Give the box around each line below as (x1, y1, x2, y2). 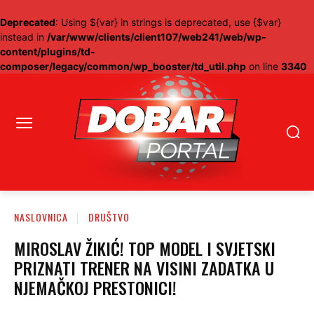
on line (246, 60, 281, 72)
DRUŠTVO (88, 209, 130, 224)
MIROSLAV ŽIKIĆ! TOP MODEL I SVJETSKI (14, 235, 275, 261)
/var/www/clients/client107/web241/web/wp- (47, 31, 266, 43)
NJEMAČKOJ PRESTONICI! (14, 274, 177, 300)
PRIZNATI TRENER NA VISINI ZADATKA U (14, 254, 274, 280)
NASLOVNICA (14, 209, 68, 224)
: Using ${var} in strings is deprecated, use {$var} (55, 16, 281, 28)
